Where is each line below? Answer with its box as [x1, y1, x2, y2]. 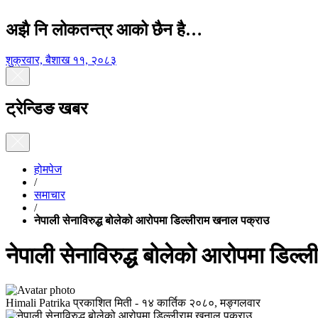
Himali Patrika [6, 296, 70, 309]
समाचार [34, 189, 65, 202]
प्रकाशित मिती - [73, 296, 138, 309]
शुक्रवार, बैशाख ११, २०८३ [6, 53, 116, 66]
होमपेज [34, 163, 62, 176]
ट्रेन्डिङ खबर [6, 99, 87, 119]
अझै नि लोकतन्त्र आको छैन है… [6, 21, 202, 39]
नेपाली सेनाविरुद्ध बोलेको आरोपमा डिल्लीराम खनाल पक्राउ [34, 214, 269, 227]
